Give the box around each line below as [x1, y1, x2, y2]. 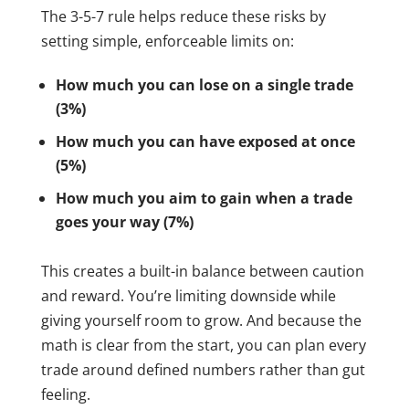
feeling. [40, 383, 90, 404]
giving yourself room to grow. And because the [40, 309, 362, 330]
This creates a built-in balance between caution [40, 260, 364, 281]
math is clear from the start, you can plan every [40, 334, 366, 355]
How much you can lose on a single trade [55, 74, 353, 95]
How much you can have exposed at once [55, 131, 355, 152]
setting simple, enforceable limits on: [40, 30, 294, 51]
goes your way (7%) [55, 211, 194, 232]
